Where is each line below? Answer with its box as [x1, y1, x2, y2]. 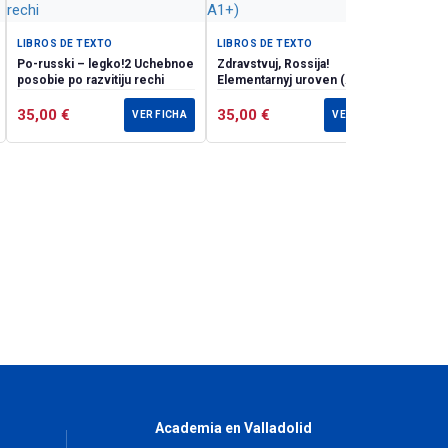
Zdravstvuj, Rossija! [217, 57, 329, 72]
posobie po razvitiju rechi [17, 73, 164, 88]
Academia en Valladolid [154, 420, 312, 437]
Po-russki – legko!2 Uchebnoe [17, 57, 134, 72]
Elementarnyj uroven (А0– [217, 73, 369, 88]
